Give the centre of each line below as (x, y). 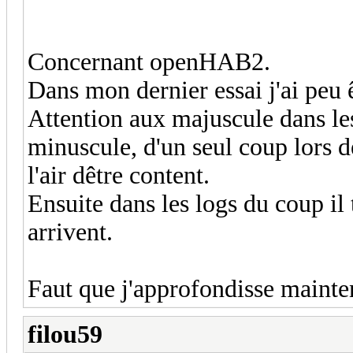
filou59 (65, 334)
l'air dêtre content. (119, 175)
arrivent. (70, 232)
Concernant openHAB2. (149, 61)
